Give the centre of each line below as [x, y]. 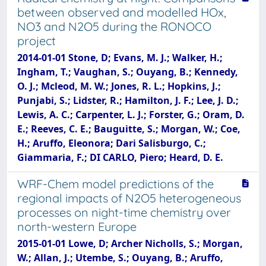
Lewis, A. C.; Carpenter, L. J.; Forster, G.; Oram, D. [131, 115]
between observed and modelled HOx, [122, 12]
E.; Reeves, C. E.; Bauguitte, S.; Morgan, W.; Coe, [129, 129]
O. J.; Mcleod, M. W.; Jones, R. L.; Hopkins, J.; [119, 86]
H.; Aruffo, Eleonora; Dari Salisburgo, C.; [112, 143]
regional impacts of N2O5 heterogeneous [129, 198]
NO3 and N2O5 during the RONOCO [114, 26]
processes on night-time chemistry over [124, 212]
